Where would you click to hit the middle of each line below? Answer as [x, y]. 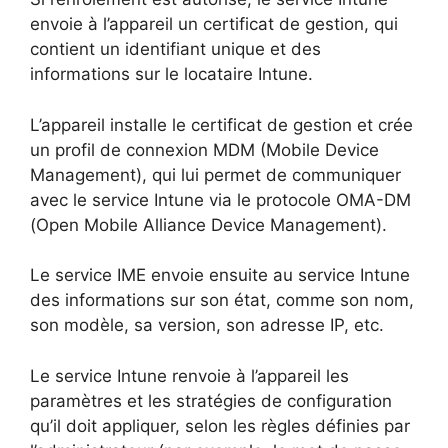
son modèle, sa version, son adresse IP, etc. [207, 325]
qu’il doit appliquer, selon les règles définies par [220, 425]
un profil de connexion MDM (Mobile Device [204, 149]
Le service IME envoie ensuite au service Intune [220, 275]
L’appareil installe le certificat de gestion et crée [221, 124]
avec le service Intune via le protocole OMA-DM [220, 199]
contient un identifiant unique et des [175, 49]
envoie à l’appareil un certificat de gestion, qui [214, 24]
